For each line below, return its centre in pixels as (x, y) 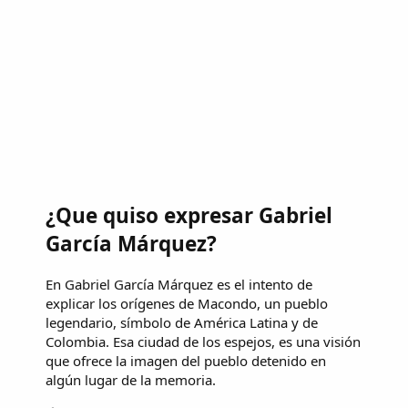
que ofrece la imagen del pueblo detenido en (186, 360)
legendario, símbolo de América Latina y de (182, 322)
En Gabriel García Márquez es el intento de (179, 284)
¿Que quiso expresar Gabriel (189, 216)
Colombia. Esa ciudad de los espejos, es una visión (203, 341)
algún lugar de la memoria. (131, 379)
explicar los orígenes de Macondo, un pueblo (187, 303)
